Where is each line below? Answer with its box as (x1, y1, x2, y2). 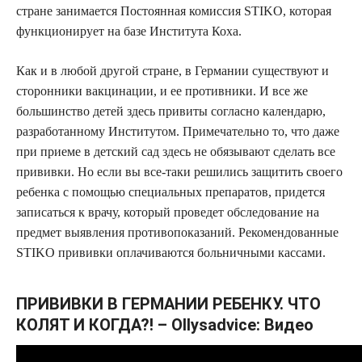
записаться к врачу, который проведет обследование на (16, 205, 319, 220)
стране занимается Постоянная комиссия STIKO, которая (16, 4, 331, 19)
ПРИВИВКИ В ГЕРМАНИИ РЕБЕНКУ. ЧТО (16, 294, 321, 314)
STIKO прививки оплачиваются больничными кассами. (16, 246, 326, 260)
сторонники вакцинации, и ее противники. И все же (16, 84, 308, 99)
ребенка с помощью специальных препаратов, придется (16, 185, 325, 200)
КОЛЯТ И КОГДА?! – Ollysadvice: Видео (16, 315, 314, 335)
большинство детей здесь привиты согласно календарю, (16, 104, 326, 119)
